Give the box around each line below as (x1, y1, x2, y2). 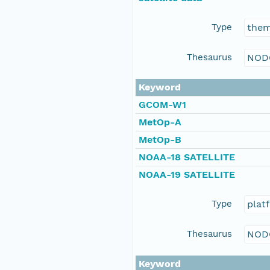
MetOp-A (139, 116, 181, 128)
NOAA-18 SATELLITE (139, 151, 235, 163)
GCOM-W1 (139, 99, 186, 111)
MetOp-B (139, 134, 181, 146)
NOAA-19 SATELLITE (139, 169, 235, 181)
